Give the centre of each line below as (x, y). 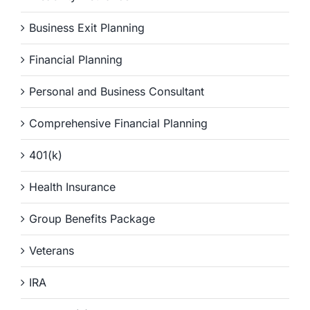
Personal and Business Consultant (117, 92)
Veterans (52, 251)
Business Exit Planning (87, 28)
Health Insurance (72, 187)
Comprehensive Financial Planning (118, 124)
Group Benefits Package (92, 219)
